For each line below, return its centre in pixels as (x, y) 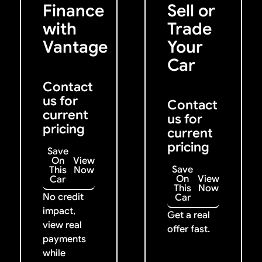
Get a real (188, 215)
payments (64, 239)
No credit (63, 196)
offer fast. (188, 229)
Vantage (75, 47)
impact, (59, 211)
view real (62, 225)
